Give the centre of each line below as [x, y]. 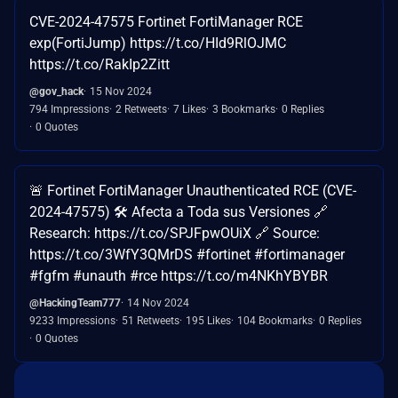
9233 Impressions [72, 320]
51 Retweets [151, 320]
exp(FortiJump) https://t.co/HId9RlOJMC [158, 43]
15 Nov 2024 [121, 91]
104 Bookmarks [275, 320]
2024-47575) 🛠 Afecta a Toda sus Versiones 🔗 [179, 211]
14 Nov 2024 [158, 302]
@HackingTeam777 [75, 302]
